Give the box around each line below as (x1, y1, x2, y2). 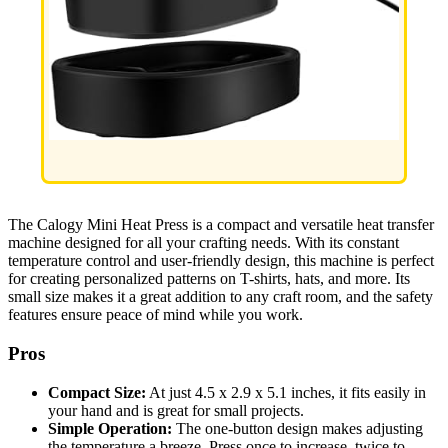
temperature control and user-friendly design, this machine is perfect (8, 252, 434, 270)
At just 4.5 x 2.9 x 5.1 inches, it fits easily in (146, 383, 426, 401)
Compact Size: (48, 383, 146, 401)
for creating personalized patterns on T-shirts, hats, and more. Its (8, 270, 410, 288)
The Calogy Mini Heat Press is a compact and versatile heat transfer (8, 216, 434, 234)
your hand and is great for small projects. (48, 401, 304, 419)
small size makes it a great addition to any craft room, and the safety (8, 288, 433, 306)
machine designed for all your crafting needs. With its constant (8, 234, 399, 252)
